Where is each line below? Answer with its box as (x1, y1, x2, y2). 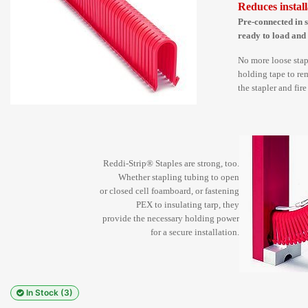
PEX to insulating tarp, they (136, 199, 239, 210)
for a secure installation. (151, 227, 239, 237)
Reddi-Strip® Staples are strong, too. (103, 158, 239, 168)
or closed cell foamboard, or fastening (100, 186, 239, 196)
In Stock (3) (25, 287, 73, 298)
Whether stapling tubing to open (118, 172, 239, 182)
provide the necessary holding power (102, 213, 239, 223)
